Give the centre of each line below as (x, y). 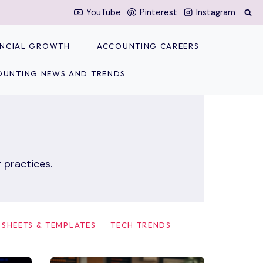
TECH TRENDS (141, 225)
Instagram (215, 12)
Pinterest (158, 12)
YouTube (103, 12)
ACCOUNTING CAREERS (148, 46)
